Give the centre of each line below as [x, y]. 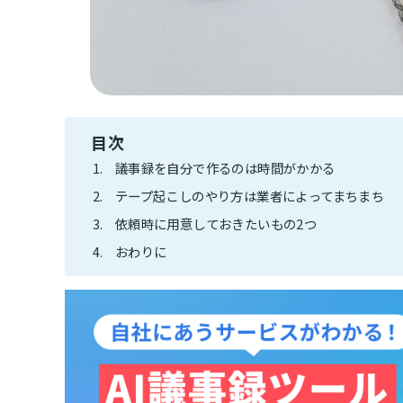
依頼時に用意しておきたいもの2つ [216, 223]
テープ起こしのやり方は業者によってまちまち [250, 195]
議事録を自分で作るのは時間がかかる [225, 167]
